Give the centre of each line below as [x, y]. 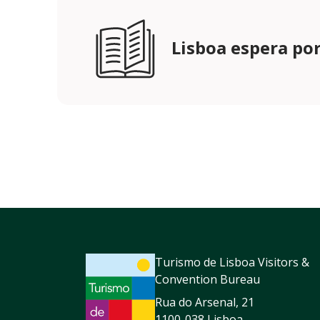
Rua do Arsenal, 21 [205, 302]
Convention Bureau [207, 279]
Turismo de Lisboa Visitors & [232, 262]
